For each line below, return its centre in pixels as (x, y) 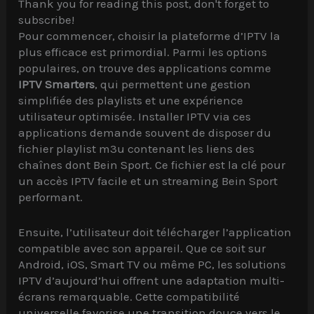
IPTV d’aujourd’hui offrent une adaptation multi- (152, 280)
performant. (51, 197)
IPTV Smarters (57, 84)
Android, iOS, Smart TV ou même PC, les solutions (152, 264)
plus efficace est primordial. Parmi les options (143, 52)
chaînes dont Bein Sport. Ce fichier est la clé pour (152, 164)
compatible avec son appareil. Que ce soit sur (142, 248)
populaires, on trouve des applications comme (145, 68)
